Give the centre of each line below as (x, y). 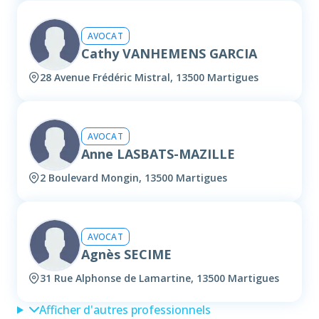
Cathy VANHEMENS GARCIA (169, 53)
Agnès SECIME (126, 254)
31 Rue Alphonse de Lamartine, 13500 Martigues (159, 278)
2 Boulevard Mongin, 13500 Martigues (134, 178)
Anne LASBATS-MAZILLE (158, 153)
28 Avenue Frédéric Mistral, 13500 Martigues (149, 78)
